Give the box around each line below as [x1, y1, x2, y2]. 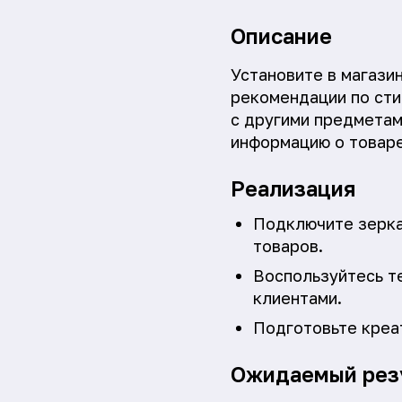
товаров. [253, 236, 323, 257]
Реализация [231, 176, 355, 202]
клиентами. [253, 288, 342, 309]
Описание [231, 23, 332, 49]
